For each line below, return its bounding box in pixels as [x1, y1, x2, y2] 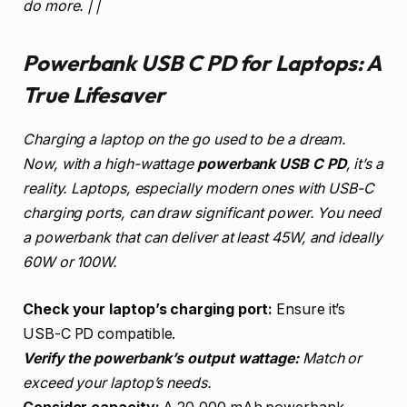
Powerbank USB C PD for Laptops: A [23, 49, 382, 77]
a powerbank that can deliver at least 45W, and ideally [23, 229, 382, 247]
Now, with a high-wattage [23, 155, 198, 174]
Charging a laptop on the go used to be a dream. [23, 131, 347, 149]
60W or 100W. [23, 253, 118, 272]
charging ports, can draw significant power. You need [23, 204, 381, 223]
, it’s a [345, 155, 383, 174]
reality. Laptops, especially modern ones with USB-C [23, 180, 374, 198]
